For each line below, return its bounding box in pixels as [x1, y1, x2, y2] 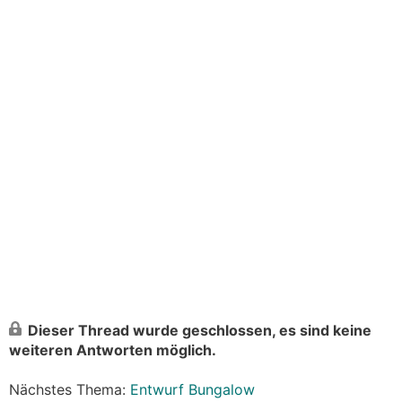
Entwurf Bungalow [130, 380, 255, 398]
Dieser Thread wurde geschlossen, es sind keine [28, 321, 371, 339]
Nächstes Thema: [9, 380, 130, 398]
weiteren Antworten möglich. [9, 341, 216, 359]
